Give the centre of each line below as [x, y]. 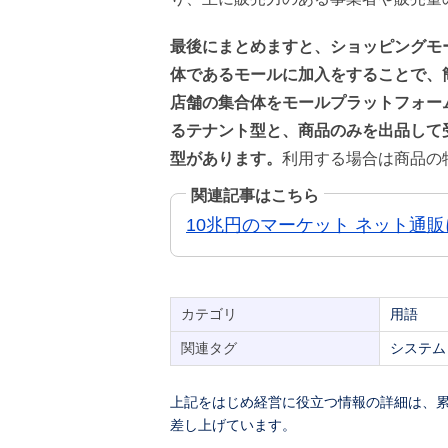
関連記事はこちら [255, 195]
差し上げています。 [233, 424]
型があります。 [226, 158]
